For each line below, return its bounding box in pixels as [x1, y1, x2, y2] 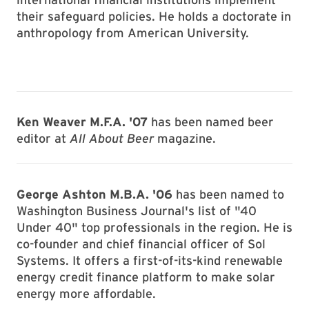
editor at [17, 131, 70, 146]
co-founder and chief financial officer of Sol [17, 237, 266, 251]
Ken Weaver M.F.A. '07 [17, 114, 148, 129]
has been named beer [148, 114, 274, 129]
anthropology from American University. [17, 26, 249, 40]
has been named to [172, 187, 284, 201]
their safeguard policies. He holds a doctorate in [17, 9, 291, 23]
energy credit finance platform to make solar [17, 270, 275, 284]
